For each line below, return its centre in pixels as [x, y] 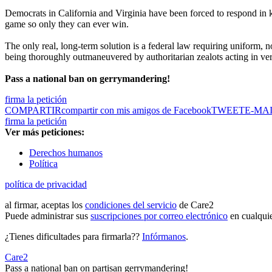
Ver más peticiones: [45, 132]
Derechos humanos [66, 153]
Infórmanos [164, 237]
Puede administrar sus [48, 216]
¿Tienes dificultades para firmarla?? [73, 237]
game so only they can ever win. [67, 24]
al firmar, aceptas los [45, 205]
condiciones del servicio [131, 205]
